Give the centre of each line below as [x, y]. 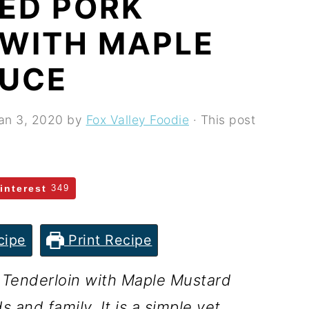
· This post [222, 120]
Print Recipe [108, 240]
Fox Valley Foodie [137, 120]
